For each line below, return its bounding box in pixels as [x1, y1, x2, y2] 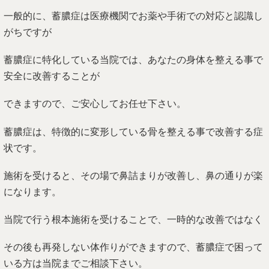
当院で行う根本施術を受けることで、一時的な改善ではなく [4, 214, 263, 225]
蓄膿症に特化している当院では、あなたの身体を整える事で [4, 55, 263, 65]
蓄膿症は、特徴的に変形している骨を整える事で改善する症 [4, 126, 263, 137]
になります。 [4, 186, 61, 197]
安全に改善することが [4, 71, 100, 82]
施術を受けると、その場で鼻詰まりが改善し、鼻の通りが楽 [4, 170, 263, 181]
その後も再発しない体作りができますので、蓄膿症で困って [4, 242, 263, 253]
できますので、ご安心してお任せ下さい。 [4, 98, 186, 109]
